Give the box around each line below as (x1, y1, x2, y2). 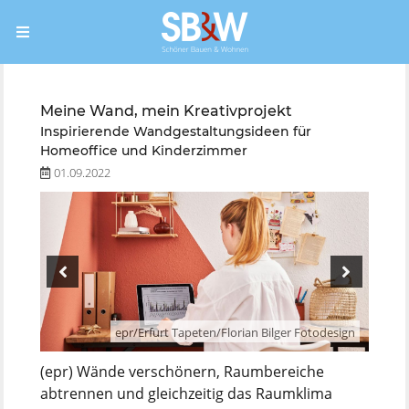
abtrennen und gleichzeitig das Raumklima (40, 383, 332, 404)
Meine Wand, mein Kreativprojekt (40, 102, 292, 120)
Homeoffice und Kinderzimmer (40, 142, 247, 159)
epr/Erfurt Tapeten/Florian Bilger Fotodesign (115, 324, 355, 341)
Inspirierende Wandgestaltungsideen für (40, 123, 311, 140)
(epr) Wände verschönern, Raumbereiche (40, 362, 324, 383)
